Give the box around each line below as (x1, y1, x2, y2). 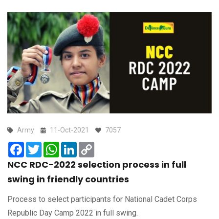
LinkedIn (77, 141, 106, 151)
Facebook (24, 141, 58, 151)
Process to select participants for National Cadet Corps (7, 195, 197, 204)
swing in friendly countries (7, 173, 129, 186)
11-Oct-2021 (50, 126, 89, 134)
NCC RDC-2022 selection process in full (7, 158, 186, 171)
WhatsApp (59, 141, 94, 151)
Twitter (42, 141, 66, 151)
